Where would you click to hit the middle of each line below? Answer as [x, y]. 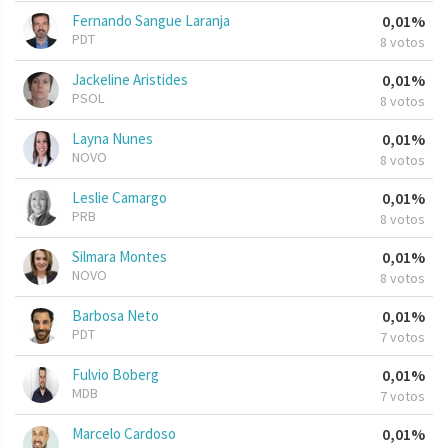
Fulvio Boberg [115, 375]
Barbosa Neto [115, 316]
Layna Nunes [112, 139]
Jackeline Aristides [130, 80]
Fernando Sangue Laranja [151, 21]
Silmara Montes [119, 257]
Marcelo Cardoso [124, 434]
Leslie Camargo [119, 198]
